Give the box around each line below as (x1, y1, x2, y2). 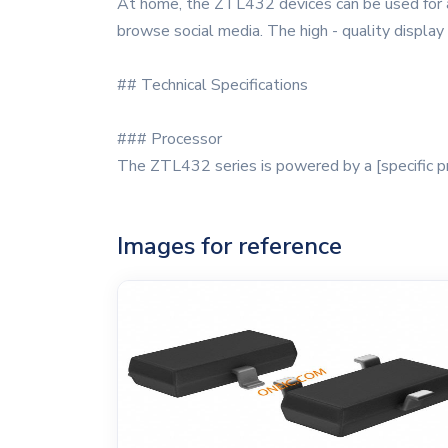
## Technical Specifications (117, 74, 308, 96)
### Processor (117, 128, 222, 150)
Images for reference (117, 230, 342, 262)
